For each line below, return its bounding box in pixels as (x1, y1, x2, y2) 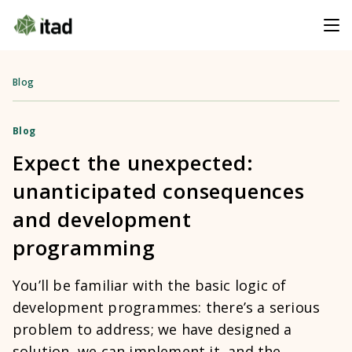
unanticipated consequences (13, 177, 305, 205)
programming (13, 233, 156, 262)
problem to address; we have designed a (13, 320, 292, 339)
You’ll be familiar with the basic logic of (13, 276, 287, 295)
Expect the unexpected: (13, 148, 254, 177)
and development (13, 205, 192, 233)
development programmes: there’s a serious (13, 298, 321, 317)
